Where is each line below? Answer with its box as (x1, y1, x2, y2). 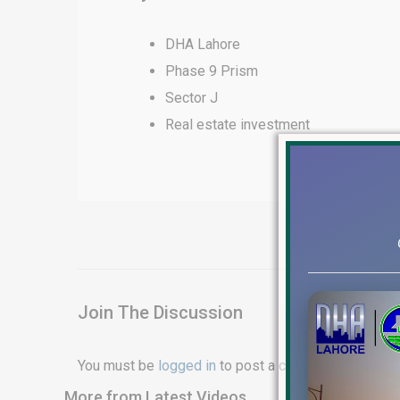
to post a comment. (216, 357, 339, 374)
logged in (158, 357, 216, 374)
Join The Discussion (78, 302, 243, 323)
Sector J (165, 89, 218, 106)
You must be (78, 357, 158, 374)
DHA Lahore (165, 36, 240, 53)
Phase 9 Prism (165, 62, 258, 79)
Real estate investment (165, 116, 310, 133)
